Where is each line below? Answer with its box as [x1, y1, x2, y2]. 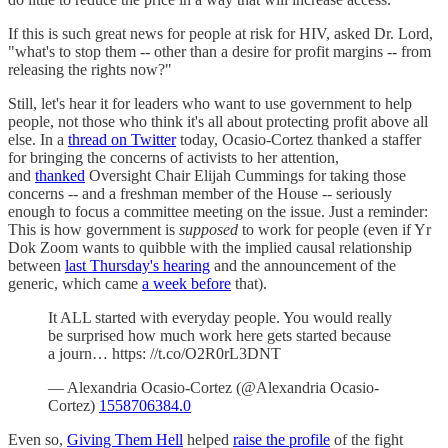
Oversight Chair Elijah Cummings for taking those [85, 166, 406, 184]
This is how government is [8, 220, 179, 238]
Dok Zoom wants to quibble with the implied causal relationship [8, 238, 412, 256]
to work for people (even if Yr [238, 220, 431, 238]
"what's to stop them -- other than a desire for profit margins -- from [8, 42, 431, 60]
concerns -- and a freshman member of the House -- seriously [8, 184, 392, 202]
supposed [179, 220, 238, 238]
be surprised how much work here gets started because [48, 326, 391, 344]
